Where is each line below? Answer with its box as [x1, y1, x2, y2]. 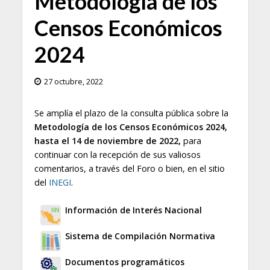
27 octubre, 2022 [43, 77, 103, 87]
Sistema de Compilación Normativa [64, 230, 215, 242]
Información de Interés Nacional [64, 204, 202, 216]
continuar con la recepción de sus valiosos [34, 149, 201, 161]
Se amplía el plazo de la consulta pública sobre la [34, 107, 228, 119]
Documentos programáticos [64, 256, 184, 268]
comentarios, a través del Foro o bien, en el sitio [34, 163, 225, 175]
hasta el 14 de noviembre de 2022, [34, 135, 183, 147]
